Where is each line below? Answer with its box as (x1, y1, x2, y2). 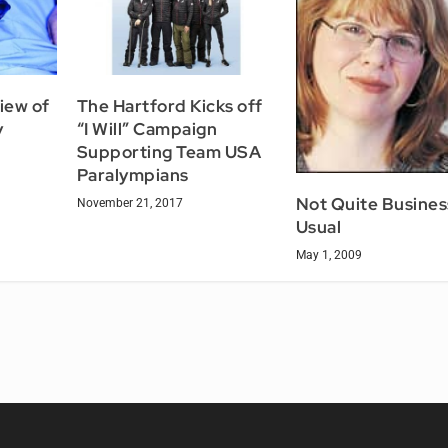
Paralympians (76, 163, 189, 186)
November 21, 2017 (76, 195, 183, 210)
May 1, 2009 (295, 247, 362, 262)
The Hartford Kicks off (76, 94, 263, 117)
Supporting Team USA (76, 140, 262, 163)
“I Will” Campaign (76, 117, 218, 140)
